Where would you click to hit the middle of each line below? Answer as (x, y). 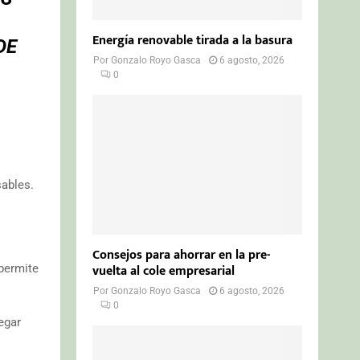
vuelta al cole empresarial (164, 271)
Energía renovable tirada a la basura (193, 40)
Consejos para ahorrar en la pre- (182, 255)
